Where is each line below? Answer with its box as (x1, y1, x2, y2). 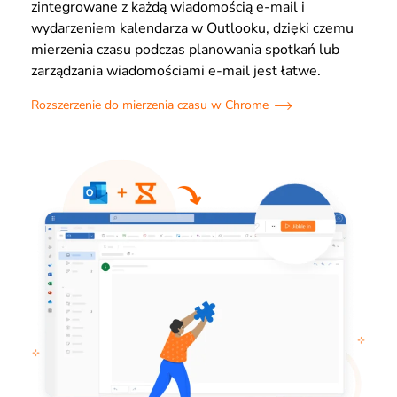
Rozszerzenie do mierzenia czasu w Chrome (31, 97, 269, 113)
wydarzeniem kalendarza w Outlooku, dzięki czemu (31, 19, 354, 38)
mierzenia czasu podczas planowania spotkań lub (31, 40, 339, 59)
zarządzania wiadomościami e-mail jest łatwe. (31, 61, 321, 81)
